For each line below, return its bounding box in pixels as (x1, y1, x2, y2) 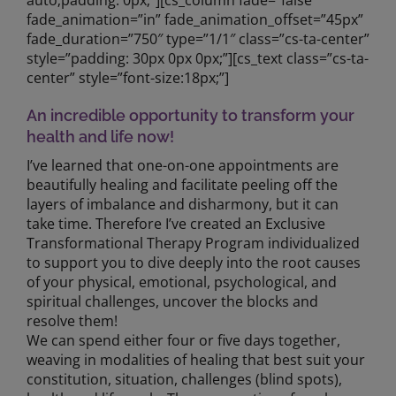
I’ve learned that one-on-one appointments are (26, 156, 339, 175)
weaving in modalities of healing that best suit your (26, 350, 365, 369)
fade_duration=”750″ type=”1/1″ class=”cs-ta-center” (26, 29, 369, 49)
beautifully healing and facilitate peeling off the (26, 175, 338, 194)
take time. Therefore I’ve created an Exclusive (26, 214, 325, 233)
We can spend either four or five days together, (26, 331, 340, 350)
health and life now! (26, 127, 174, 146)
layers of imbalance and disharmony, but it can (26, 194, 339, 214)
